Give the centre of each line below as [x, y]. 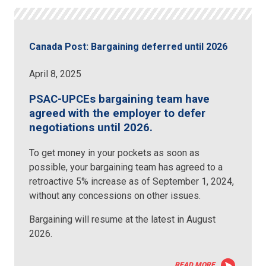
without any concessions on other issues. [118, 196]
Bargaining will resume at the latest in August [123, 220]
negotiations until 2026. [94, 128]
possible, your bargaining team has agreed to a [126, 167]
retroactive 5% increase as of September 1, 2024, [132, 182]
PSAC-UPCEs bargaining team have [120, 99]
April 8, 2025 [56, 74]
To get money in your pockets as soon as [115, 153]
